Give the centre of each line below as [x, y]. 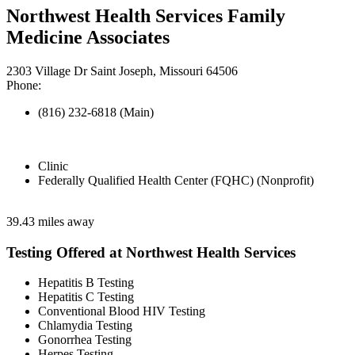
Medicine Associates [88, 37]
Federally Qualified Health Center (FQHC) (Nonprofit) [176, 180]
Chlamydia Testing [85, 326]
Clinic [53, 166]
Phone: [24, 85]
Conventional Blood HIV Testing [122, 311]
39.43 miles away [50, 221]
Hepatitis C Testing [86, 297]
